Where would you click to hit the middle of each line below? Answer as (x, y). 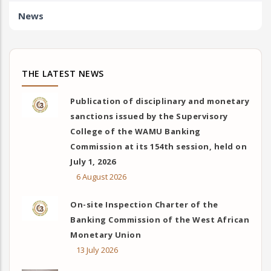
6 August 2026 (101, 177)
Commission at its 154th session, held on (158, 147)
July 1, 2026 (93, 162)
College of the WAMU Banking (135, 132)
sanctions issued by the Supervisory (149, 116)
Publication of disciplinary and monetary (160, 101)
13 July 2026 (97, 250)
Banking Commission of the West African (160, 220)
